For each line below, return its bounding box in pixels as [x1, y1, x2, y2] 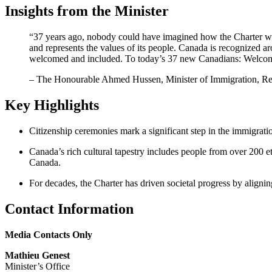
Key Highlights [5, 97, 99, 113]
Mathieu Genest [5, 250, 70, 260]
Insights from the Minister [5, 3, 169, 19]
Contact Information [5, 200, 134, 217]
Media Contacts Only [5, 229, 92, 240]
